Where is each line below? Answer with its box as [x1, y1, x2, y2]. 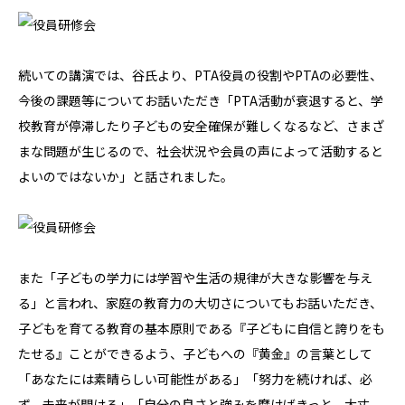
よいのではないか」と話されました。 [18, 167, 233, 185]
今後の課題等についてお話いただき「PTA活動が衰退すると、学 [18, 91, 383, 109]
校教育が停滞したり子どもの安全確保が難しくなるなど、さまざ [18, 117, 384, 135]
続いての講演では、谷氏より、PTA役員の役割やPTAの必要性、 [18, 66, 382, 84]
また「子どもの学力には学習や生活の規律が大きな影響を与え [18, 268, 372, 287]
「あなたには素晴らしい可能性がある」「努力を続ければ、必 [18, 370, 372, 388]
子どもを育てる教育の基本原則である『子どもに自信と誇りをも [18, 319, 385, 337]
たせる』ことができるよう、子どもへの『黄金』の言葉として [18, 344, 372, 363]
